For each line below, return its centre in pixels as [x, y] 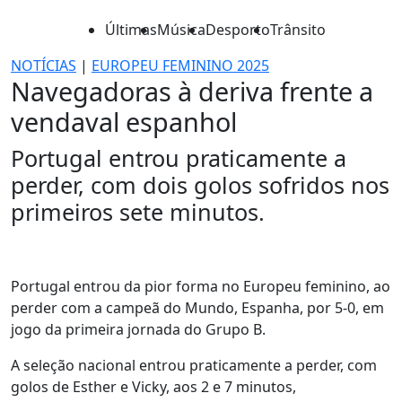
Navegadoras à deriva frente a [192, 91]
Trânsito [298, 30]
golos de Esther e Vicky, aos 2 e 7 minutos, [153, 387]
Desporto [238, 30]
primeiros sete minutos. [138, 212]
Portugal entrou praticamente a [179, 158]
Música [181, 30]
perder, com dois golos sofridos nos [200, 185]
